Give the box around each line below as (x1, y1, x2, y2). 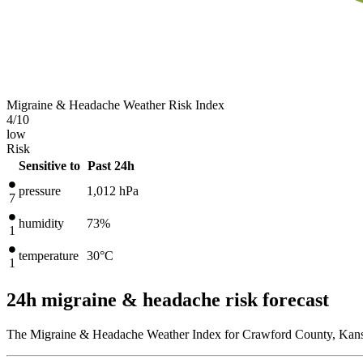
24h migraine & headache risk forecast (6, 288, 329, 310)
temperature (19, 248, 79, 263)
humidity (19, 216, 64, 230)
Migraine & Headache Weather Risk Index (6, 97, 224, 112)
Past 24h (88, 158, 135, 173)
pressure (19, 183, 61, 198)
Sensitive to (19, 158, 80, 173)
